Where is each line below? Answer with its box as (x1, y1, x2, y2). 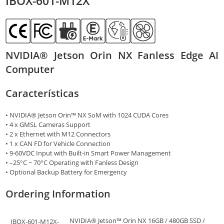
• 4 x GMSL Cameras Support (5, 119, 90, 129)
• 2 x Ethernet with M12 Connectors (5, 129, 110, 138)
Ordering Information (5, 186, 110, 200)
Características (5, 86, 81, 100)
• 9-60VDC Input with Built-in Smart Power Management (5, 148, 171, 157)
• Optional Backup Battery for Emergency (5, 167, 127, 176)
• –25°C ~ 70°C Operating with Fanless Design (5, 157, 138, 167)
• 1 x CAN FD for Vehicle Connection (5, 138, 110, 148)
